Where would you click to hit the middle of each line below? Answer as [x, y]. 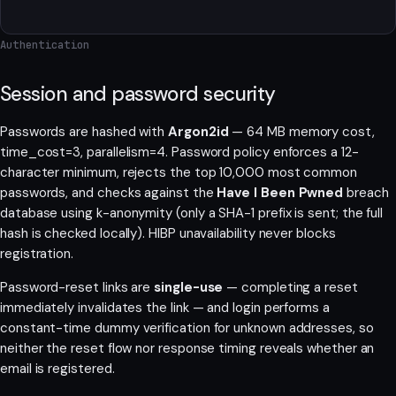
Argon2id [198, 131]
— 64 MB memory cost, [301, 131]
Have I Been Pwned [280, 192]
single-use [189, 287]
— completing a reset [290, 287]
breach [366, 192]
